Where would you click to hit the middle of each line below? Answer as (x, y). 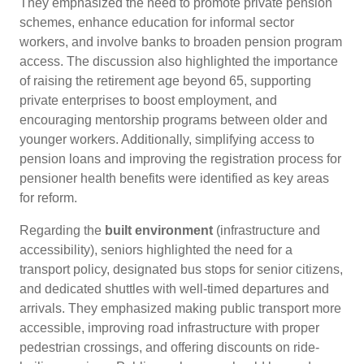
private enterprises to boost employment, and (148, 100)
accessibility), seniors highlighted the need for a (156, 249)
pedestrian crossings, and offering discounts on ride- (169, 347)
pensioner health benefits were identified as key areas (174, 178)
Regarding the (62, 230)
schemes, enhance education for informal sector (157, 22)
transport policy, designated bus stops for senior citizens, (181, 269)
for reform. (48, 197)
